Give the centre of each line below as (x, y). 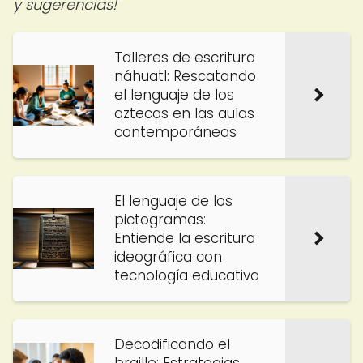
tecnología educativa (187, 275)
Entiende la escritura (185, 238)
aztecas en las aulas (184, 113)
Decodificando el (172, 344)
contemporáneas (175, 132)
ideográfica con (168, 257)
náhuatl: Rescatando (185, 76)
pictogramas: (160, 220)
